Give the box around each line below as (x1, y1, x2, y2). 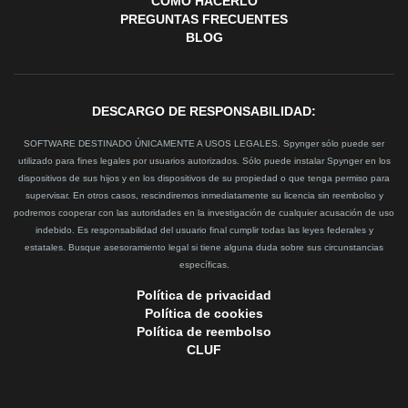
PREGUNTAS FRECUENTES (120, 12, 288, 27)
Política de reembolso (137, 324, 271, 340)
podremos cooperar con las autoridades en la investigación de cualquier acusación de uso (14, 208, 394, 219)
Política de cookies (145, 306, 263, 321)
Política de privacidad (137, 288, 271, 303)
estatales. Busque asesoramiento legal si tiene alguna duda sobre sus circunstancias (25, 242, 383, 253)
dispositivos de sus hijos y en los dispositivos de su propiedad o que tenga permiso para (18, 173, 390, 184)
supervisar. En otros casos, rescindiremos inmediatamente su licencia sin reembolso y (25, 190, 383, 201)
